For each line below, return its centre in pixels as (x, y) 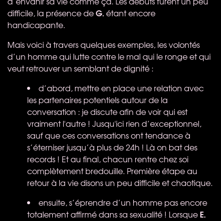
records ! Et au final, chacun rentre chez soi (108, 159)
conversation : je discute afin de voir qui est (107, 111)
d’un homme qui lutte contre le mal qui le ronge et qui (109, 56)
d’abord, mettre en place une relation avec (121, 88)
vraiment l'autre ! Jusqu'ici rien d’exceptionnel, (114, 123)
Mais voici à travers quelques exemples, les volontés (104, 44)
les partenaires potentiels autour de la (97, 99)
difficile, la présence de (52, 13)
